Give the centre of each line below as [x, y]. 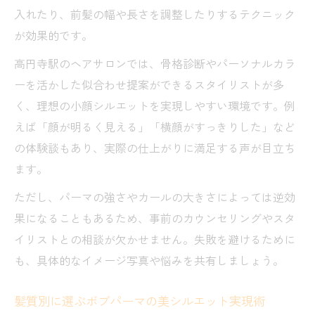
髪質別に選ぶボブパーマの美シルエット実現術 [140, 300]
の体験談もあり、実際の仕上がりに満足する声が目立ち [155, 147]
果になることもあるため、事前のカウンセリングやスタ [155, 218]
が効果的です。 [53, 35]
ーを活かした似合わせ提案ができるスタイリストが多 [149, 84]
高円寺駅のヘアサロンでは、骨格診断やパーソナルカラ [155, 63]
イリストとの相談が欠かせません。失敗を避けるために [155, 239]
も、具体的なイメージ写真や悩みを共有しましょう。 [149, 260]
